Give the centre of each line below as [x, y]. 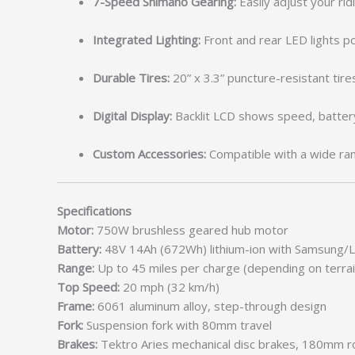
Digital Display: [132, 116]
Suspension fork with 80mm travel [177, 324]
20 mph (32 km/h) [170, 286]
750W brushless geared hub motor [191, 229]
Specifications [94, 210]
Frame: [76, 305]
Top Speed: [88, 286]
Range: [76, 267]
